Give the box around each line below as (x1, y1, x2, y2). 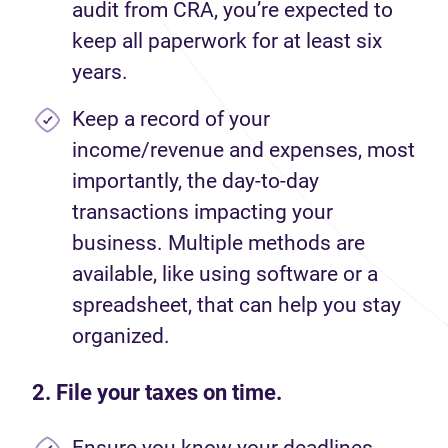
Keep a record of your (72, 107, 270, 131)
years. (72, 60, 128, 84)
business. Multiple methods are (72, 231, 365, 255)
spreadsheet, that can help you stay (72, 293, 401, 317)
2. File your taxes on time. (32, 380, 282, 405)
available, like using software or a (72, 262, 378, 286)
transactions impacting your (72, 200, 333, 224)
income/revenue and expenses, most (72, 138, 415, 162)
